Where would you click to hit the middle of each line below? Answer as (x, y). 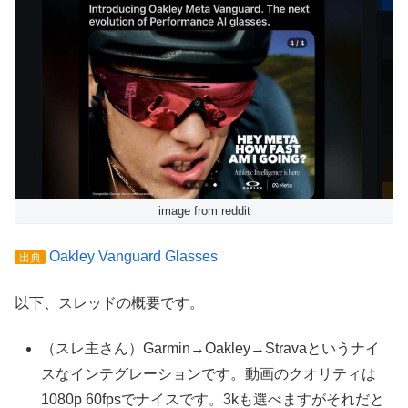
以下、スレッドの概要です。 (109, 302)
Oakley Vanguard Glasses (133, 257)
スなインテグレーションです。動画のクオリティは (209, 374)
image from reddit (204, 211)
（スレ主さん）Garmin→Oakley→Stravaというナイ (211, 349)
